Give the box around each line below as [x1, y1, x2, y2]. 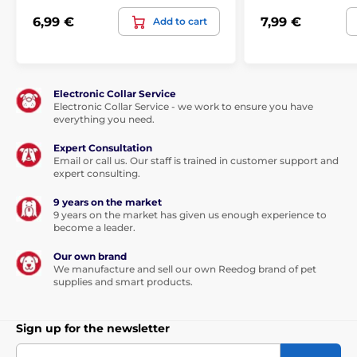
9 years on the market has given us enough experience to [53, 209, 327, 222]
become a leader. [53, 222, 135, 234]
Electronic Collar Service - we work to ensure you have [53, 100, 313, 113]
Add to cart [153, 15, 207, 28]
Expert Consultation [53, 142, 152, 155]
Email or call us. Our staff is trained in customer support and [53, 155, 339, 167]
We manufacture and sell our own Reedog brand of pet [53, 263, 316, 276]
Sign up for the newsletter [16, 321, 170, 336]
